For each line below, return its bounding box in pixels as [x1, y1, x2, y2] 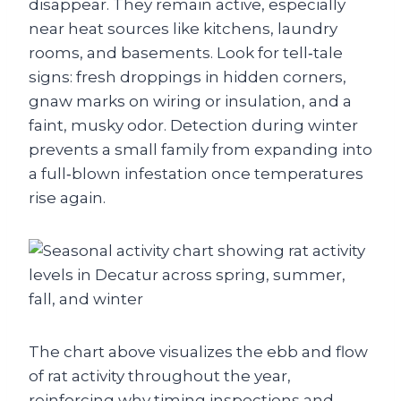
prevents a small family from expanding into [29, 140, 372, 158]
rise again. [29, 188, 106, 207]
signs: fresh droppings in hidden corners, [29, 67, 346, 86]
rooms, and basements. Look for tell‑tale [29, 43, 343, 62]
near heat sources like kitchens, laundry [29, 19, 337, 38]
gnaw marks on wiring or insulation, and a [29, 91, 352, 110]
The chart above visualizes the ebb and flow [29, 342, 368, 361]
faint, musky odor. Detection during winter [29, 115, 358, 134]
